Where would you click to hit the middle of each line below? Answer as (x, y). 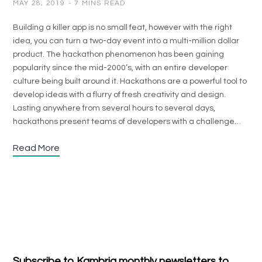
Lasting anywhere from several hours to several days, (114, 108)
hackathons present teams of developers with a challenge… (127, 121)
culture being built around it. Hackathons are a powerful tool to (130, 81)
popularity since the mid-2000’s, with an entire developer (120, 68)
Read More (36, 148)
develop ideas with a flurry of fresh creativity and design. (119, 94)
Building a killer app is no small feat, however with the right (123, 27)
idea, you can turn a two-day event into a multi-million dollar (126, 41)
